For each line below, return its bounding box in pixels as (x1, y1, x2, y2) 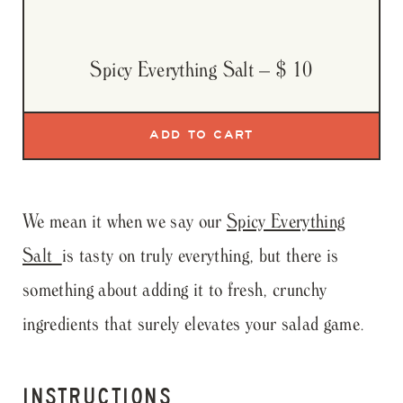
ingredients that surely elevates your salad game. (22, 310, 365, 335)
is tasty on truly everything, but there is (61, 242, 339, 266)
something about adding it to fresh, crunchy (22, 276, 327, 300)
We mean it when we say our (22, 208, 227, 232)
